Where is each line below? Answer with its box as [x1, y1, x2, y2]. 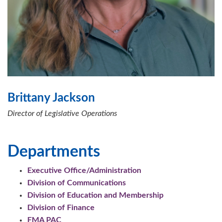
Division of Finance [27, 204, 95, 212]
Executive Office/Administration [27, 166, 141, 175]
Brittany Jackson [7, 92, 95, 105]
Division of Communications [27, 179, 126, 187]
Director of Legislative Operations [7, 110, 117, 118]
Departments [7, 143, 100, 160]
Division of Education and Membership [27, 191, 164, 200]
